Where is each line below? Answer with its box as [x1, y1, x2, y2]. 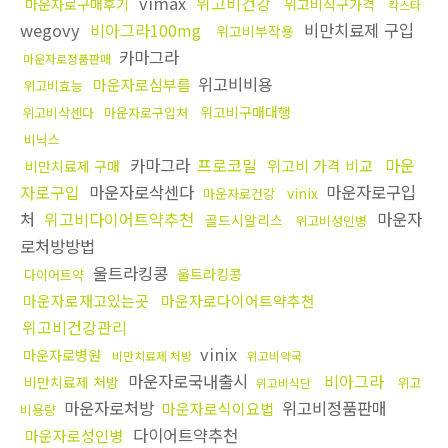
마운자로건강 [203, 184, 275, 204]
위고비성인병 [295, 211, 367, 231]
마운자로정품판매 [23, 50, 111, 68]
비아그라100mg [90, 18, 201, 43]
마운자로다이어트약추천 [161, 290, 315, 312]
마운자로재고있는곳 [23, 290, 149, 312]
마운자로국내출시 [123, 369, 253, 394]
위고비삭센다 [22, 103, 94, 123]
